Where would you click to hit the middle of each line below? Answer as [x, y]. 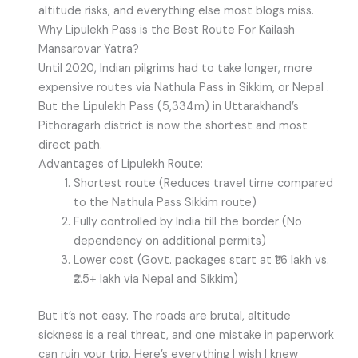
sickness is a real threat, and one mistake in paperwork [186, 336]
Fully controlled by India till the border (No [187, 222]
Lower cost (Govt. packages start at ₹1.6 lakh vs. [201, 261]
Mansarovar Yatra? [88, 50]
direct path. [70, 145]
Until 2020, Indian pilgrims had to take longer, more [175, 69]
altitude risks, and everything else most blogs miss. [176, 11]
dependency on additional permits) [169, 241]
